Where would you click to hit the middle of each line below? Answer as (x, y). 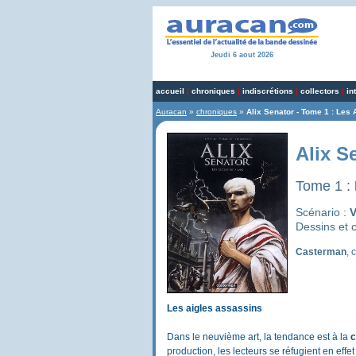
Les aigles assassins (215, 308)
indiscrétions (268, 91)
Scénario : (323, 213)
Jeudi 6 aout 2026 (242, 55)
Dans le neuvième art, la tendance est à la (259, 337)
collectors (320, 91)
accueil (170, 91)
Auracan (171, 112)
